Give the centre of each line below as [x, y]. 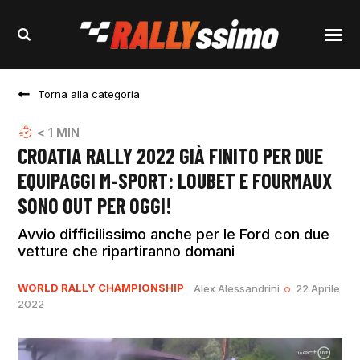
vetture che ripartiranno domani [127, 252]
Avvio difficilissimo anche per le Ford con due [174, 235]
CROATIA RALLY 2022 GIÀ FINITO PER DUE [171, 156]
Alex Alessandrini [237, 289]
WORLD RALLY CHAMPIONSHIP [101, 288]
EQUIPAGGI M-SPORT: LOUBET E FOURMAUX [175, 181]
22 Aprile [317, 289]
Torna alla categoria [89, 94]
